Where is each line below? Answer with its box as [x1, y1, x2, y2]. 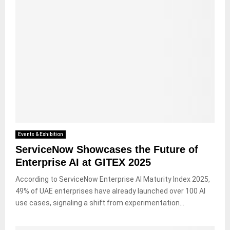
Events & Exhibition [18, 131, 63, 137]
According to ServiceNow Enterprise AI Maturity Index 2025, [15, 175, 210, 183]
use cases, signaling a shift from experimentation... [15, 198, 184, 207]
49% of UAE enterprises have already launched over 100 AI [15, 186, 205, 195]
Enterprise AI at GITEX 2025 [15, 156, 151, 168]
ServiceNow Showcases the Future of [15, 143, 198, 155]
